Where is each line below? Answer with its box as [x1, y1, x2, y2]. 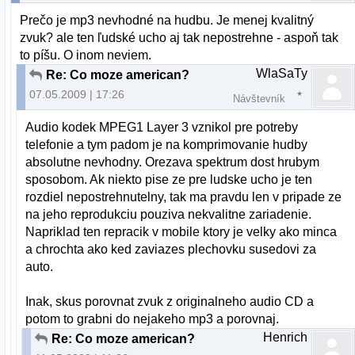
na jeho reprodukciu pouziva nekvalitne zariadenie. [25, 208, 312, 222]
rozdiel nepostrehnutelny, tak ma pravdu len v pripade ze [25, 190, 342, 204]
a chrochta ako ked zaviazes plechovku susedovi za [25, 242, 317, 257]
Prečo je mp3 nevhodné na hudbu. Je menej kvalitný [20, 13, 315, 28]
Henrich [263, 330, 307, 345]
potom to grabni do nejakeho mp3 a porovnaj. [25, 312, 280, 326]
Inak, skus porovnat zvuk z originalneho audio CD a [25, 295, 315, 309]
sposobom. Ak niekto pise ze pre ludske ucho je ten [25, 173, 313, 187]
